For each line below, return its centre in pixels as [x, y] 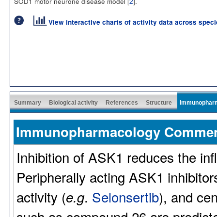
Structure [159, 102]
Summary [28, 102]
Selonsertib [125, 196]
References [122, 102]
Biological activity [73, 102]
